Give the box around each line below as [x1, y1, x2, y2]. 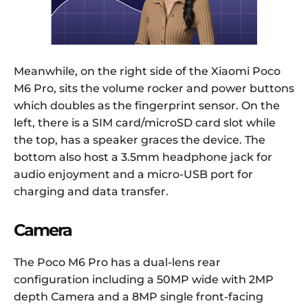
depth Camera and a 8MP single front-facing [14, 290, 263, 304]
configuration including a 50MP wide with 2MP [14, 273, 274, 287]
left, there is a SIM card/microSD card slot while [14, 116, 276, 130]
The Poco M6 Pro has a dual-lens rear [14, 256, 221, 269]
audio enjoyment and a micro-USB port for [14, 168, 253, 181]
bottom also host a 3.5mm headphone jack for [14, 151, 272, 164]
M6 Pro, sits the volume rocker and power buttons [14, 82, 294, 96]
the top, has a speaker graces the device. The [14, 133, 265, 147]
